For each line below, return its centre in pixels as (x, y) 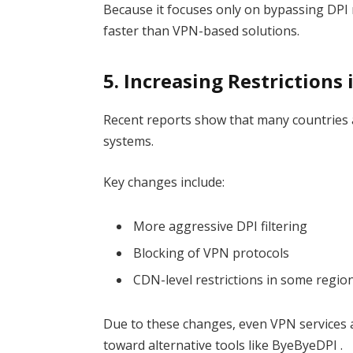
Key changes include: (164, 182)
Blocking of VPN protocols (212, 253)
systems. (129, 141)
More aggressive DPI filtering (221, 226)
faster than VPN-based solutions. (202, 31)
